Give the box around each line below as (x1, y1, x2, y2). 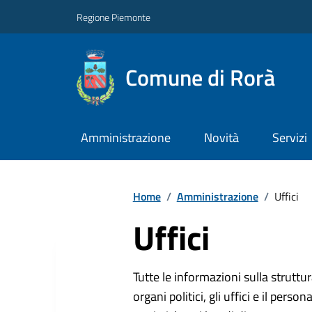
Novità (203, 128, 239, 148)
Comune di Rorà (125, 60, 275, 94)
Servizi (272, 128, 307, 148)
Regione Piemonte (77, 9, 150, 24)
